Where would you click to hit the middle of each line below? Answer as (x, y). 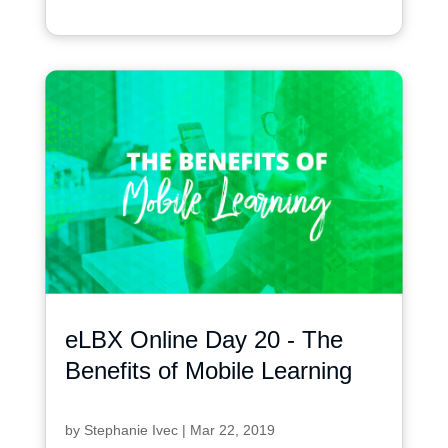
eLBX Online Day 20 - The (203, 339)
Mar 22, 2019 (232, 429)
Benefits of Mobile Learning (208, 370)
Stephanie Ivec (130, 429)
